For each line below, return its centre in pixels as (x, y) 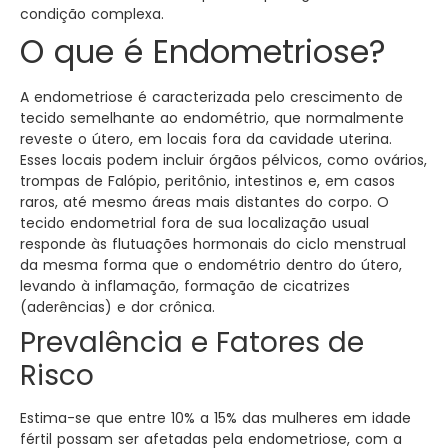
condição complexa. (92, 14)
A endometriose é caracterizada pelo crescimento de (211, 97)
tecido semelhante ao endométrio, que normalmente (212, 118)
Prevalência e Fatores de (192, 343)
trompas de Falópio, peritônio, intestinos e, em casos (207, 181)
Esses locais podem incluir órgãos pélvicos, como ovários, (223, 160)
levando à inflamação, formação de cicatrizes (185, 286)
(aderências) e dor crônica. (117, 307)
